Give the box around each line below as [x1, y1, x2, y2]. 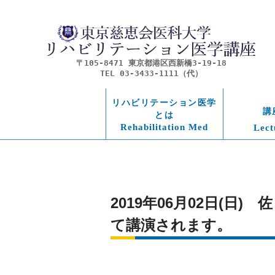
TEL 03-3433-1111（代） [100, 69, 203, 79]
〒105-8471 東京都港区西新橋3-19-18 [76, 58, 227, 68]
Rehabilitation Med [120, 122, 208, 133]
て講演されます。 [110, 217, 231, 233]
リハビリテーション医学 [112, 98, 217, 108]
